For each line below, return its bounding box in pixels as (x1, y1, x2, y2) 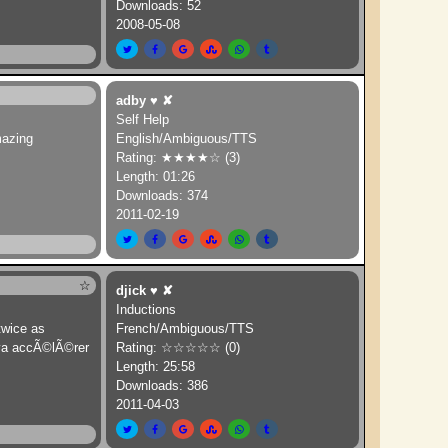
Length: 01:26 (116, 169, 196, 184)
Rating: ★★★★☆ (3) (116, 150, 241, 165)
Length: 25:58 (116, 359, 196, 374)
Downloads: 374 (116, 188, 209, 203)
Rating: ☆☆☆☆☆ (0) (116, 340, 241, 355)
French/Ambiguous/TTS (116, 321, 255, 336)
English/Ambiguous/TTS (116, 131, 258, 146)
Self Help (116, 112, 170, 127)
